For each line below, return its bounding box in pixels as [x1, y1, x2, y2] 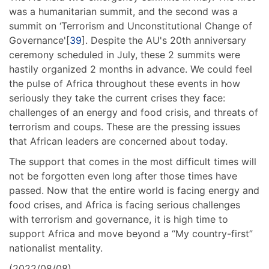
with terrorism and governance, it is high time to [9, 213, 228, 225]
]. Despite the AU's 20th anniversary [82, 34, 246, 46]
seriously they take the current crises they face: [9, 91, 225, 104]
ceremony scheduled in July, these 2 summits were [9, 48, 240, 61]
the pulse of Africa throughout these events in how [9, 77, 240, 89]
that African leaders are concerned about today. [9, 134, 228, 147]
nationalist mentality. [9, 241, 103, 254]
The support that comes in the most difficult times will [9, 155, 256, 168]
